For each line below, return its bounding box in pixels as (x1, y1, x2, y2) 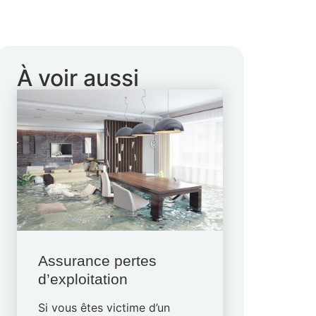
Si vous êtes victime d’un (38, 300, 171, 315)
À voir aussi (17, 64, 140, 92)
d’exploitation (38, 271, 128, 287)
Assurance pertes (38, 253, 157, 269)
